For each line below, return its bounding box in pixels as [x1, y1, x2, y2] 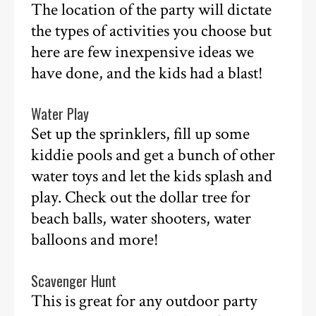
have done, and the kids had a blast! [31, 63, 264, 85]
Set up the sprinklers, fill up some [31, 123, 250, 145]
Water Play [31, 103, 90, 125]
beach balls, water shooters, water [31, 208, 252, 230]
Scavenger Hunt [31, 269, 117, 291]
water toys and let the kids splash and [31, 166, 273, 188]
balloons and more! [31, 229, 159, 251]
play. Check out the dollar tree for [31, 187, 251, 209]
